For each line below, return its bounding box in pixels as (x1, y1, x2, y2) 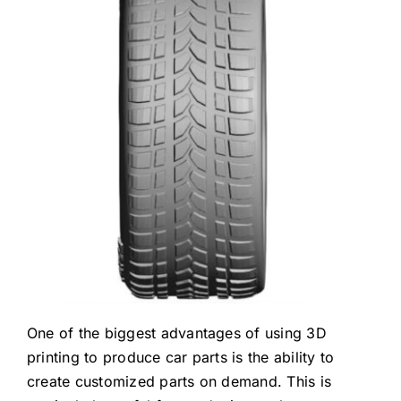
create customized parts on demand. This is (26, 372, 332, 390)
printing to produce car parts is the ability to (26, 348, 335, 366)
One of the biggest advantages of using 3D (26, 324, 327, 342)
